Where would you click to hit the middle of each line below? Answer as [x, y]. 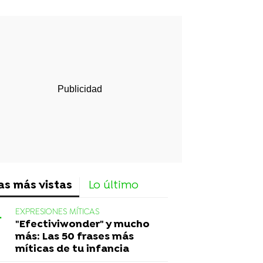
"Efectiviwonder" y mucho [82, 224]
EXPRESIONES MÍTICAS [57, 212]
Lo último [114, 186]
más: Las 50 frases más [75, 237]
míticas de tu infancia [72, 249]
